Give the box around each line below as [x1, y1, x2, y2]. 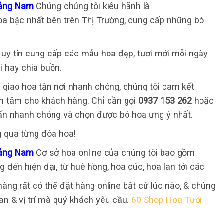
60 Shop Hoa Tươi [131, 195, 202, 205]
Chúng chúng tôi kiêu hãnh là [36, 1, 150, 12]
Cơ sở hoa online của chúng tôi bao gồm [36, 147, 195, 158]
